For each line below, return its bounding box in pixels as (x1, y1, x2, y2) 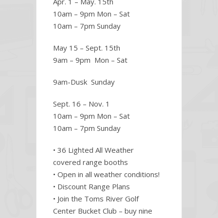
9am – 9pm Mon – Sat (53, 55, 127, 65)
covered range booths (53, 157, 128, 167)
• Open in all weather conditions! (53, 169, 160, 180)
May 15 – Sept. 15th (53, 43, 120, 53)
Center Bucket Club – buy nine (53, 206, 152, 216)
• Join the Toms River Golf (53, 194, 139, 204)
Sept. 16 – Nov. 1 (53, 99, 110, 109)
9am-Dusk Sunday (53, 77, 115, 87)
